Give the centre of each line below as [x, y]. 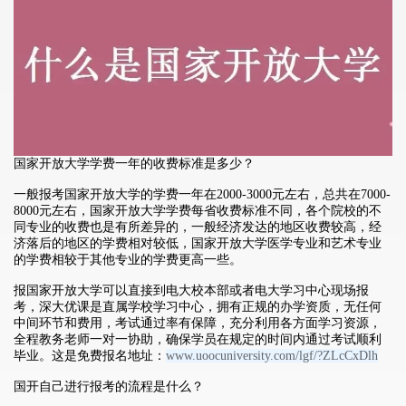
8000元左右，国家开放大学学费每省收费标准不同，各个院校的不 [198, 210]
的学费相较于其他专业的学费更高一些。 [128, 259]
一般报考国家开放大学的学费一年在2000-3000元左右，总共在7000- [202, 194]
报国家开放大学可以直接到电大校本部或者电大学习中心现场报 [191, 290]
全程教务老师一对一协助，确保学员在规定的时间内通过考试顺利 [198, 339]
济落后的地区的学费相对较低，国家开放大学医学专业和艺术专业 [198, 243]
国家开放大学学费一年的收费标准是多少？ [134, 163]
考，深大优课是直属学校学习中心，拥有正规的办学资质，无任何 [198, 306]
